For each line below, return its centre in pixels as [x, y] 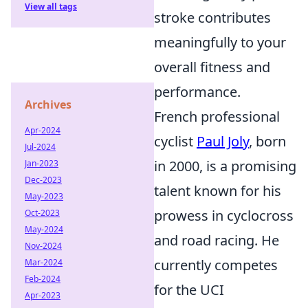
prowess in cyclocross [224, 216]
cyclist [175, 141]
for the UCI [189, 290]
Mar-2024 [44, 262]
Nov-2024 [43, 246]
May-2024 [44, 229]
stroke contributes [212, 18]
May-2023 [44, 196]
